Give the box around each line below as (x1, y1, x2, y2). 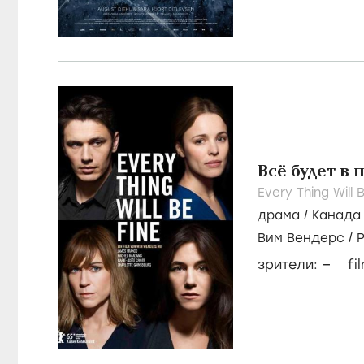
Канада (312, 208, 361, 223)
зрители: (258, 257, 322, 272)
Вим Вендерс (258, 231, 344, 245)
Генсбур (258, 245, 310, 260)
